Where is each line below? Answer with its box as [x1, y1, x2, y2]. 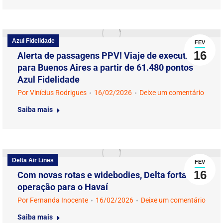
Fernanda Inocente [30, 196, 88, 204]
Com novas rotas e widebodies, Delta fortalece [17, 170, 204, 180]
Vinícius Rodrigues [30, 89, 87, 97]
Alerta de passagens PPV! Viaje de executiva [17, 50, 198, 61]
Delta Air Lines [12, 157, 54, 164]
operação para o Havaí [17, 182, 108, 192]
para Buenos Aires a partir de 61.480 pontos [17, 62, 193, 73]
